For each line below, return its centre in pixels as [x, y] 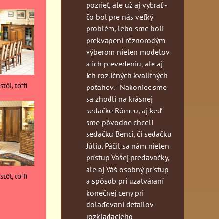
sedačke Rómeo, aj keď [124, 110]
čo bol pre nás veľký [119, 16]
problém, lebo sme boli [125, 28]
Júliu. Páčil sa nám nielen [128, 145]
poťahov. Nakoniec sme [126, 87]
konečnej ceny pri [115, 192]
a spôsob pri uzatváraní [125, 181]
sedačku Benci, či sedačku [129, 134]
